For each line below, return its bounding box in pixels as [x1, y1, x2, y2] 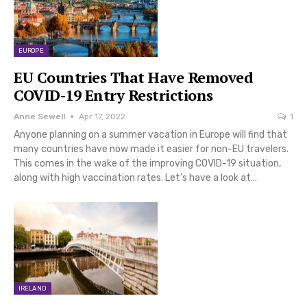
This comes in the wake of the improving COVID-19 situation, [14, 158, 281, 170]
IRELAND [19, 284, 47, 292]
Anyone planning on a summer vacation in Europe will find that [14, 129, 287, 141]
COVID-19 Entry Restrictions [14, 85, 213, 106]
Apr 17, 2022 [79, 112, 125, 122]
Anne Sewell [14, 112, 65, 122]
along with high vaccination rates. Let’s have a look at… [14, 172, 257, 184]
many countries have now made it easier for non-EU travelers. [14, 143, 288, 156]
